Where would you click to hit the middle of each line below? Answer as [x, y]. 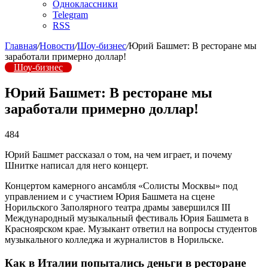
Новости [57, 46]
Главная [21, 46]
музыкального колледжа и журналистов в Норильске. [114, 239]
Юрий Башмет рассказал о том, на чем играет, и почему [118, 154]
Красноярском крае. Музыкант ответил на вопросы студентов [131, 229]
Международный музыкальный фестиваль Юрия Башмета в [127, 218]
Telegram [70, 15]
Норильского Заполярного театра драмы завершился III [118, 207]
